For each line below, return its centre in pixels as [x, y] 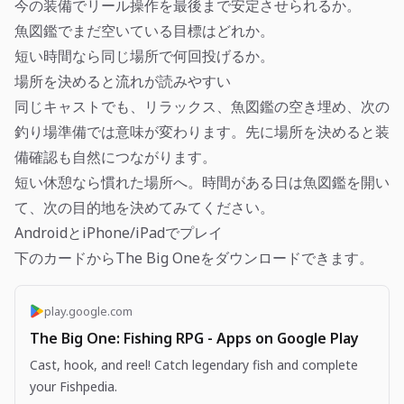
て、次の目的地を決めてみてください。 [144, 207]
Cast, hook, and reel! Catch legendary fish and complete [194, 364]
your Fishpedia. [73, 386]
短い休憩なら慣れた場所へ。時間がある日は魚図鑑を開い [202, 182]
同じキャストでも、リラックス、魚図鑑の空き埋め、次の [202, 106]
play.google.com [88, 311]
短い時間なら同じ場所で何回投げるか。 [144, 55]
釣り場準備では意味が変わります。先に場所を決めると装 [202, 131]
